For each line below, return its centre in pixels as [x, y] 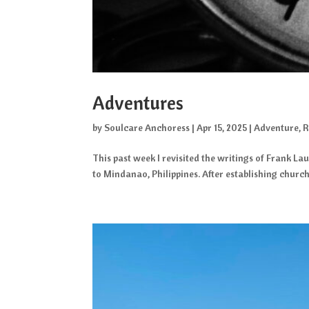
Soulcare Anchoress [147, 127]
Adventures [138, 102]
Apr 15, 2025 [222, 127]
